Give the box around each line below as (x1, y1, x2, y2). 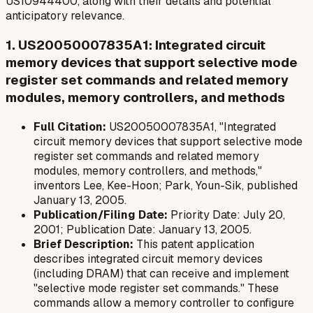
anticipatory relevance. (6, 8, 124, 24)
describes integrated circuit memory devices (34, 251, 263, 266)
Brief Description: (34, 236, 133, 252)
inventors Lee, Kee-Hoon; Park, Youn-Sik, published (34, 177, 298, 193)
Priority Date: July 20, (168, 207, 285, 222)
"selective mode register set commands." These (34, 280, 279, 296)
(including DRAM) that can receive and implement (34, 265, 289, 281)
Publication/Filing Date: (34, 207, 168, 222)
